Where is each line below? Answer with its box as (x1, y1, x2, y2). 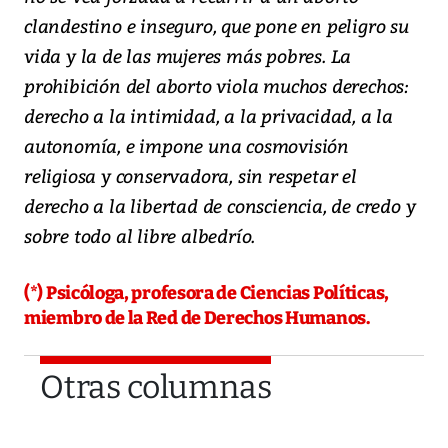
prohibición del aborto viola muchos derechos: (24, 73, 409, 99)
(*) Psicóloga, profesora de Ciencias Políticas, (24, 282, 389, 305)
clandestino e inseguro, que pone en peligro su (24, 13, 409, 39)
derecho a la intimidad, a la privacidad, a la (24, 103, 393, 129)
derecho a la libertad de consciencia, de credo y (24, 193, 416, 219)
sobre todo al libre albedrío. (24, 223, 256, 249)
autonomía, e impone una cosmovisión (24, 133, 349, 159)
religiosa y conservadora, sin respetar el (24, 163, 357, 189)
